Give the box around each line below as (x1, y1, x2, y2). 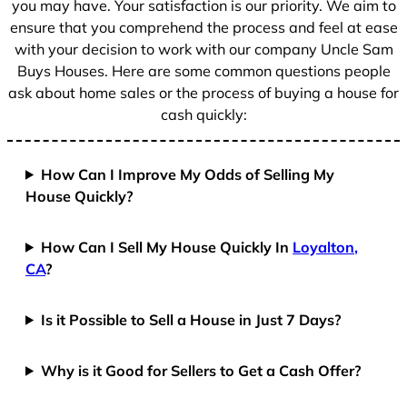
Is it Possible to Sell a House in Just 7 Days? (41, 310, 342, 329)
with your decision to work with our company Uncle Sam (14, 39, 393, 58)
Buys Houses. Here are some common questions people (16, 61, 391, 80)
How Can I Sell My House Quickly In (41, 237, 293, 256)
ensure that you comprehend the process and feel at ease (9, 17, 398, 36)
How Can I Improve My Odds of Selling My (41, 164, 335, 184)
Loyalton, (293, 237, 359, 256)
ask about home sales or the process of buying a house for (8, 83, 399, 102)
